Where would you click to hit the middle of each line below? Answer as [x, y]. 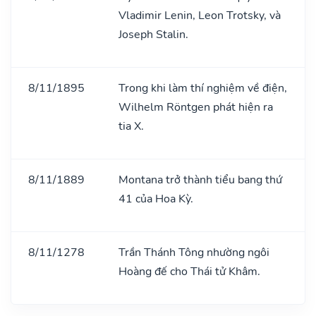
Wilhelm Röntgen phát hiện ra [196, 107]
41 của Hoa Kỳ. [156, 199]
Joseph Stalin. [153, 34]
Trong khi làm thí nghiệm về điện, [203, 88]
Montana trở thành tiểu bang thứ [200, 180]
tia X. [131, 126]
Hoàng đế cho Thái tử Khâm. [189, 271]
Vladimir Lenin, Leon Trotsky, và [200, 15]
